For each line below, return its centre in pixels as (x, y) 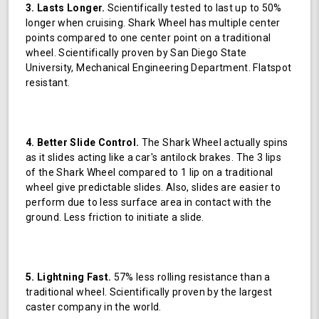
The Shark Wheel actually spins (214, 142)
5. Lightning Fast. (69, 277)
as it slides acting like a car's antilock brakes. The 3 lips (154, 157)
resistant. (48, 82)
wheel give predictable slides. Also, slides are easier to (153, 187)
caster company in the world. (94, 307)
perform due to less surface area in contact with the (149, 202)
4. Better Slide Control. (83, 142)
